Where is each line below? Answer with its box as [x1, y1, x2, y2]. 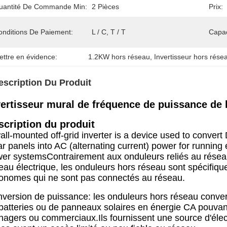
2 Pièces [92, 3, 119, 11]
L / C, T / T [92, 28, 126, 36]
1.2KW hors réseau [88, 53, 150, 61]
